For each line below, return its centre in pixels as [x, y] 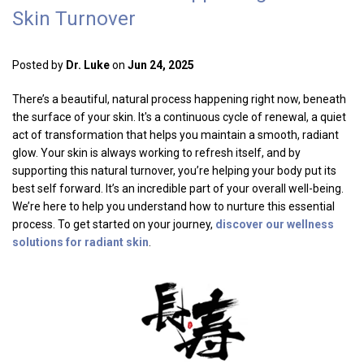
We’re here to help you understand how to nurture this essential [173, 207]
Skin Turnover [74, 19]
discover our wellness [275, 225]
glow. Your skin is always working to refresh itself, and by [156, 153]
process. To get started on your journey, [114, 225]
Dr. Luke [88, 65]
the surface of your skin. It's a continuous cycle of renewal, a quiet [179, 117]
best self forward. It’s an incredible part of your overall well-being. [178, 189]
